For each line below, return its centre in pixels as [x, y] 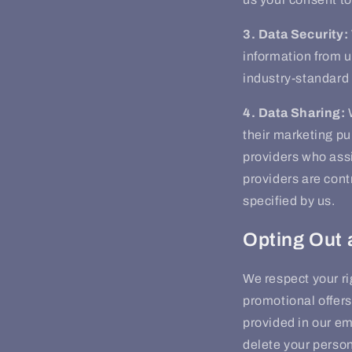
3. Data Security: [296, 34]
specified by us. [289, 200]
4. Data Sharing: [294, 112]
